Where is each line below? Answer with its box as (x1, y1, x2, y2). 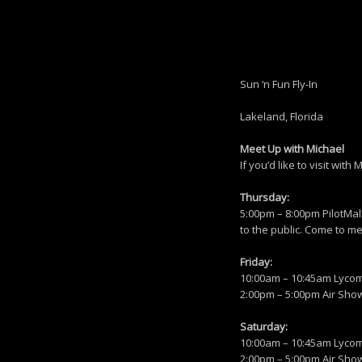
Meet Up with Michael (240, 141, 344, 157)
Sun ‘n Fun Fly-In (240, 77, 318, 92)
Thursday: (240, 190, 289, 205)
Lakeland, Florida (240, 109, 323, 124)
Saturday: (240, 319, 288, 335)
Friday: (240, 255, 272, 270)
